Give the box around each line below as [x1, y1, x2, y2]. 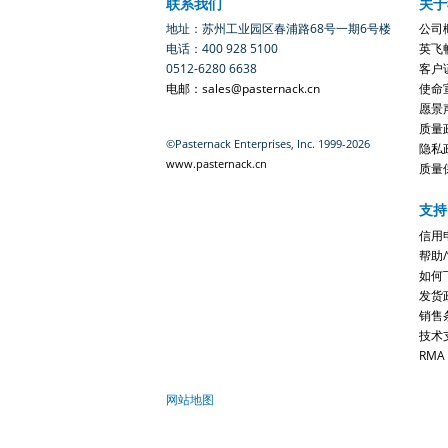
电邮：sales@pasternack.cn [166, 80, 320, 98]
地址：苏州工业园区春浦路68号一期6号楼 [166, 20, 391, 38]
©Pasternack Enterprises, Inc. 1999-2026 [166, 136, 370, 152]
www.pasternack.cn [166, 156, 267, 172]
